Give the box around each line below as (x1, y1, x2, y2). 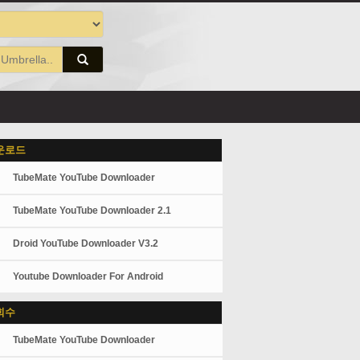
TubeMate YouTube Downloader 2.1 (13, 205, 172, 216)
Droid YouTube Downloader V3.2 (13, 238, 159, 249)
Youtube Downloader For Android (13, 271, 164, 282)
